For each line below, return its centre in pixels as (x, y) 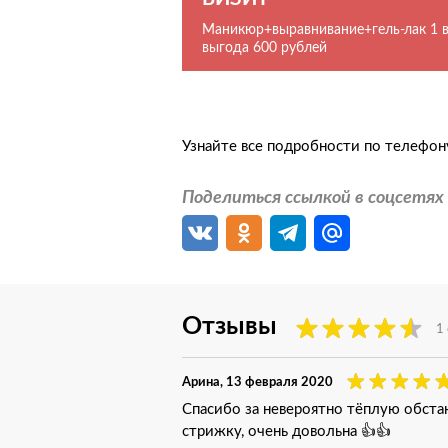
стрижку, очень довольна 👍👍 (286, 430)
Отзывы (229, 325)
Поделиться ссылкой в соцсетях (313, 196)
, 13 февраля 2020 (276, 381)
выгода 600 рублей (264, 47)
